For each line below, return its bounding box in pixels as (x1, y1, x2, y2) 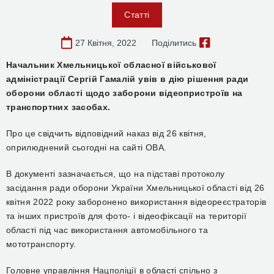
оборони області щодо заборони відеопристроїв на (6, 88, 243, 98)
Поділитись (151, 38, 196, 48)
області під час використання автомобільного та (6, 225, 209, 235)
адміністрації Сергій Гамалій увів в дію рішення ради (6, 74, 249, 84)
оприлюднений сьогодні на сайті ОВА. (6, 143, 167, 152)
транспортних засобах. (6, 102, 111, 112)
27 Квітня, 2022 (75, 38, 136, 48)
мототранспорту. (6, 239, 76, 249)
